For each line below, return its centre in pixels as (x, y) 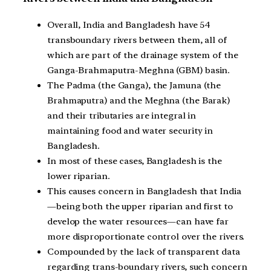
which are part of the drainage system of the (143, 55)
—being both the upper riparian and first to (140, 206)
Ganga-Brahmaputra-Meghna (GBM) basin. (139, 70)
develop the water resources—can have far (138, 221)
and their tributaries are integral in (122, 115)
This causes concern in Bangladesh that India (144, 191)
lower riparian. (79, 176)
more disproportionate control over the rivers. (146, 236)
